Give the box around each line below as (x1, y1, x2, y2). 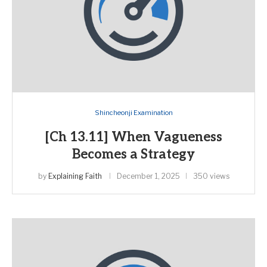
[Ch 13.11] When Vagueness (45, 129, 222, 145)
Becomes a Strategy (72, 147, 195, 162)
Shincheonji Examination (94, 108, 173, 117)
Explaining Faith (48, 172, 102, 181)
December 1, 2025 (116, 172, 180, 181)
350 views (193, 172, 229, 181)
